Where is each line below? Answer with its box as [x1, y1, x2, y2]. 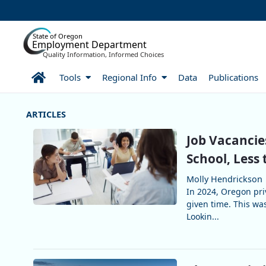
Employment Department [32, 37, 147, 51]
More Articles [26, 105, 128, 127]
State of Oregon [33, 31, 83, 40]
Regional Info [102, 71, 159, 83]
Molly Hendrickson [186, 173, 262, 185]
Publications [208, 71, 259, 83]
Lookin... [186, 211, 219, 223]
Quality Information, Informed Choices [43, 49, 164, 59]
